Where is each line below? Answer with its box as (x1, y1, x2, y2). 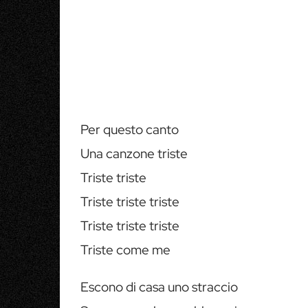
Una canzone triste (80, 145, 188, 162)
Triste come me (80, 241, 170, 258)
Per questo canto (80, 121, 179, 138)
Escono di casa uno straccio (80, 278, 238, 296)
